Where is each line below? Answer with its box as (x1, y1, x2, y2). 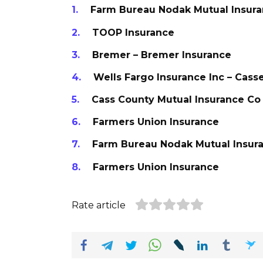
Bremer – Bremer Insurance (92, 49, 231, 60)
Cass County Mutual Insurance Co (91, 94, 261, 106)
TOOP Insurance (92, 26, 174, 38)
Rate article (72, 199, 126, 211)
